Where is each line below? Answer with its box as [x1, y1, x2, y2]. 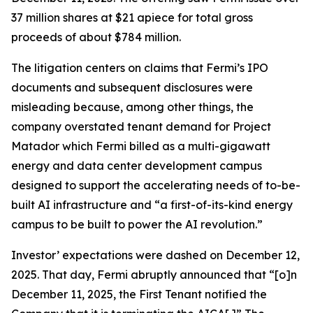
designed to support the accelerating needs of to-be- [11, 178, 300, 192]
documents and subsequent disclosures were [11, 80, 253, 94]
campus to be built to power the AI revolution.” [11, 217, 263, 231]
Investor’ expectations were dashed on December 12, [11, 248, 300, 262]
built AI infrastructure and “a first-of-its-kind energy [11, 198, 293, 212]
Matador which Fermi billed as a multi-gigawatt [11, 139, 270, 153]
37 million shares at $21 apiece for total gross [11, 10, 253, 24]
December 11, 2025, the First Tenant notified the [11, 287, 267, 301]
